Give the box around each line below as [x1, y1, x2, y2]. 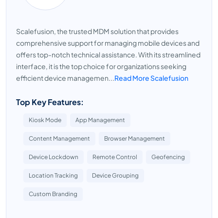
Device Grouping [92, 172, 139, 179]
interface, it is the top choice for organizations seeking [16, 62, 186, 71]
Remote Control [92, 153, 137, 161]
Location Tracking [29, 172, 78, 179]
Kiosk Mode [29, 116, 61, 124]
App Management [75, 116, 125, 124]
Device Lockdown [29, 153, 78, 161]
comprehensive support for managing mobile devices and [16, 38, 200, 47]
